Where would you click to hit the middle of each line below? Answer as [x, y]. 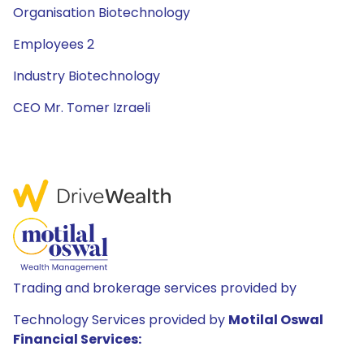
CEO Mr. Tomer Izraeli [82, 108]
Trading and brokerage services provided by [155, 288]
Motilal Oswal [276, 320]
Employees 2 [54, 44]
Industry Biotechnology [87, 76]
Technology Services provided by [121, 320]
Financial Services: [77, 339]
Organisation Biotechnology [102, 13]
